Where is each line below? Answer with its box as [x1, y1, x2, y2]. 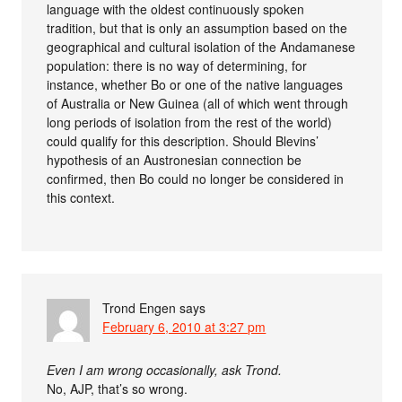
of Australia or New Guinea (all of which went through [47, 93, 349, 112]
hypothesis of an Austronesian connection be [47, 150, 302, 169]
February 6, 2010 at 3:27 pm [102, 317, 267, 336]
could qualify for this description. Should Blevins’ [47, 131, 319, 150]
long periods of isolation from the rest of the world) [47, 112, 333, 131]
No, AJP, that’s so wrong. [47, 379, 188, 398]
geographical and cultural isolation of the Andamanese [47, 37, 356, 56]
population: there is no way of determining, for [47, 56, 308, 74]
